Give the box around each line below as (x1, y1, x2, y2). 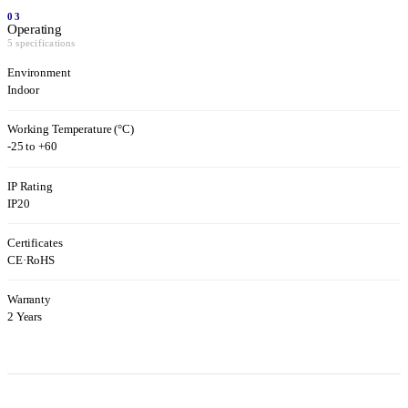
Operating (7, 22, 62, 37)
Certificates (7, 236, 63, 250)
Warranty (7, 293, 51, 307)
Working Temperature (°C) (7, 123, 134, 137)
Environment (7, 66, 71, 80)
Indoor (7, 84, 40, 97)
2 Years (7, 311, 43, 324)
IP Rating (7, 179, 53, 193)
